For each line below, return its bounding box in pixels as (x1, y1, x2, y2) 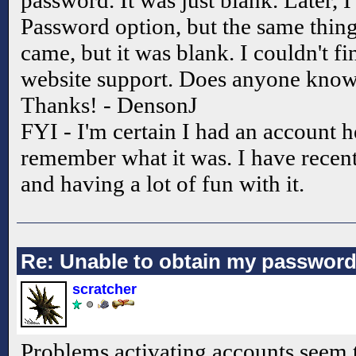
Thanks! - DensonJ (21, 92, 197, 118)
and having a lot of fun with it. (21, 171, 304, 197)
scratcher (72, 281, 137, 297)
